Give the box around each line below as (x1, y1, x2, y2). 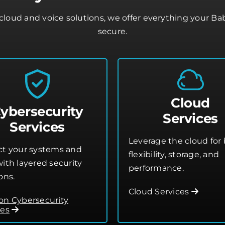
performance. (129, 163, 184, 173)
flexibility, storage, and (129, 150, 219, 160)
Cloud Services (129, 187, 191, 197)
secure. (97, 27, 128, 36)
